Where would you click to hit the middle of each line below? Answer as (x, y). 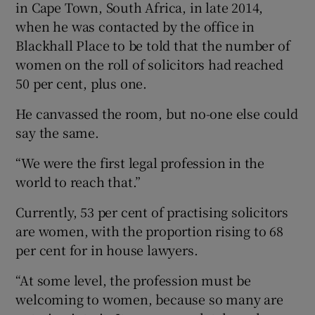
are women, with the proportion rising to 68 (149, 230)
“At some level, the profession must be (133, 279)
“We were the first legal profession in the (140, 162)
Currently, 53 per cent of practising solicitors (152, 211)
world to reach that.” (78, 181)
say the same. (57, 132)
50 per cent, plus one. (82, 83)
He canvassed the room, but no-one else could (157, 113)
